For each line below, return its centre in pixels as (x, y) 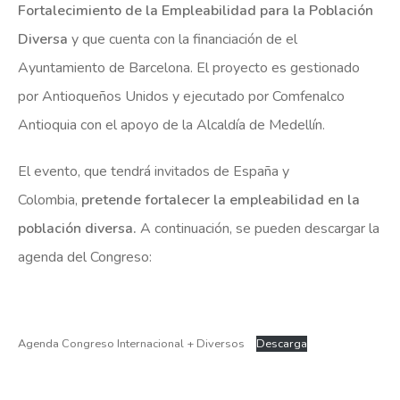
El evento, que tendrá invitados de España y (154, 171)
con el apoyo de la (137, 125)
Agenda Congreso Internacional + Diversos (133, 343)
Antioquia (47, 125)
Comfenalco (308, 96)
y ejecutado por (221, 96)
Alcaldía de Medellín (259, 125)
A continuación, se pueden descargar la (258, 228)
